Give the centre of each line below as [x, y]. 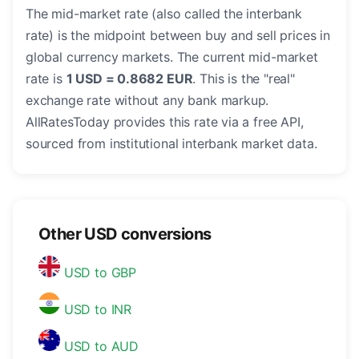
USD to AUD [100, 347]
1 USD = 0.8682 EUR [129, 79]
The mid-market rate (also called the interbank [164, 14]
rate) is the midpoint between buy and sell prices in [178, 36]
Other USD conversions [125, 234]
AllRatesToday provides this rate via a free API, [165, 122]
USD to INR [96, 310]
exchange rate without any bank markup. [147, 101]
